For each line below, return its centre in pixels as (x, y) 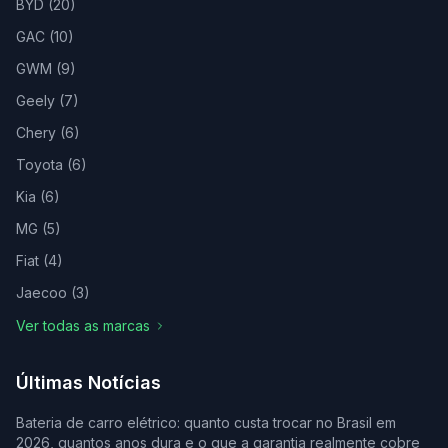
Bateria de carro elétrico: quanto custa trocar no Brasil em (206, 422)
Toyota (39, 164)
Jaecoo (41, 292)
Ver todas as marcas (83, 325)
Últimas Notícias (88, 382)
